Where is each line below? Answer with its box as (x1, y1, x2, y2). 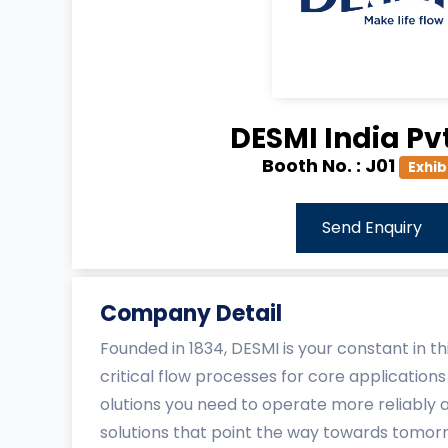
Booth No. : (261, 153, 365, 178)
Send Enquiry (322, 215, 422, 239)
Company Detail (100, 297, 282, 329)
